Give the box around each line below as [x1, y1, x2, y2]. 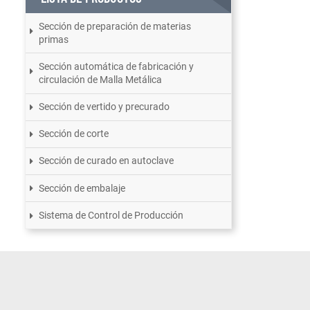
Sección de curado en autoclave [39, 155, 174, 167]
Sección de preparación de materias [39, 20, 192, 32]
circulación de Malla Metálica [39, 73, 163, 85]
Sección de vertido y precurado [39, 101, 170, 113]
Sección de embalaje [39, 182, 126, 194]
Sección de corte [39, 128, 109, 140]
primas [39, 33, 69, 45]
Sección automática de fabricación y [39, 60, 194, 72]
